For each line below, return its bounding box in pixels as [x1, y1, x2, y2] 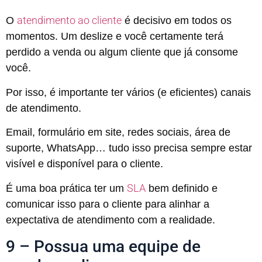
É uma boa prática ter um [6, 182, 127, 195]
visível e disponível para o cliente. [6, 157, 163, 170]
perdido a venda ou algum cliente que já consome [6, 46, 238, 58]
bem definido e [146, 182, 218, 195]
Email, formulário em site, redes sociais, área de [6, 126, 230, 138]
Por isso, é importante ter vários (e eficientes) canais [6, 86, 251, 98]
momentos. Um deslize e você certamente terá [6, 30, 223, 43]
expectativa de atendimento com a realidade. [6, 214, 215, 226]
